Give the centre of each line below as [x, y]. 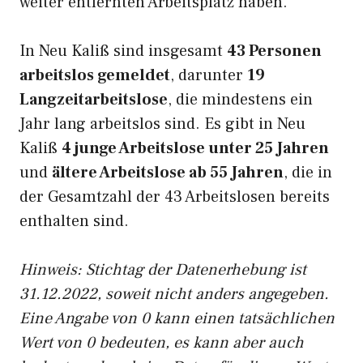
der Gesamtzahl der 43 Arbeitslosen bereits [175, 197]
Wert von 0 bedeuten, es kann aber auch [162, 343]
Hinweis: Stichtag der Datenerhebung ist [163, 270]
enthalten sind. [74, 221]
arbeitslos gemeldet [95, 75]
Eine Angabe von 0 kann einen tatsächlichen [177, 318]
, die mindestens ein [240, 100]
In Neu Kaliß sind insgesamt [123, 51]
